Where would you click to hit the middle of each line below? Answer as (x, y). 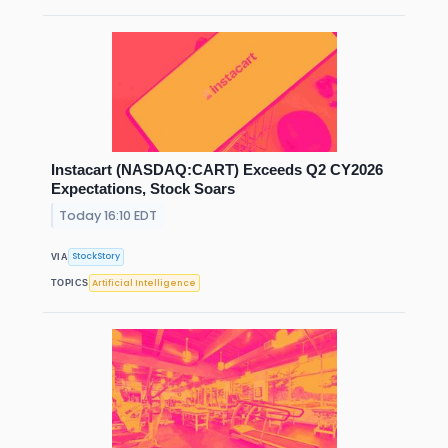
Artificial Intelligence (144, 282)
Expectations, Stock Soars (143, 188)
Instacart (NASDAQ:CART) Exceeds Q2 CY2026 (217, 169)
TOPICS (70, 283)
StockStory (96, 256)
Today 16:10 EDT (108, 215)
